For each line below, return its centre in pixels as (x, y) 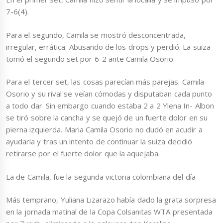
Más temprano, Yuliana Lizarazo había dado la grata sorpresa (111, 200)
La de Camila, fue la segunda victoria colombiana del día (101, 176)
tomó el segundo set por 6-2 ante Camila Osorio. (91, 58)
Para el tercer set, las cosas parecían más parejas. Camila (105, 82)
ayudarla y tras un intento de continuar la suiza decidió (99, 142)
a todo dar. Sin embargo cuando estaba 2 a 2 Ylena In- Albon (110, 106)
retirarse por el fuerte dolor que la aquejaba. (83, 154)
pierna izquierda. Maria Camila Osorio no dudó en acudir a (104, 130)
